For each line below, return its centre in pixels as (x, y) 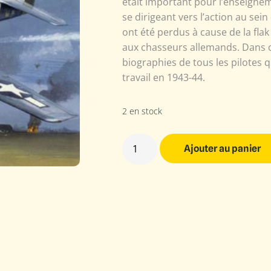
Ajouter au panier (223, 148)
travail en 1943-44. (164, 78)
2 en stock (142, 111)
